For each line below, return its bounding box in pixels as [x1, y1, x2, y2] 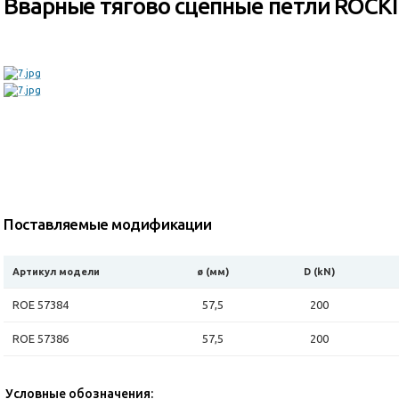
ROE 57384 [12, 298, 69, 311]
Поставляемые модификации [4, 216, 212, 232]
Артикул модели [12, 266, 100, 277]
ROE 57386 [12, 332, 69, 345]
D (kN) [303, 266, 335, 277]
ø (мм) [197, 266, 229, 277]
